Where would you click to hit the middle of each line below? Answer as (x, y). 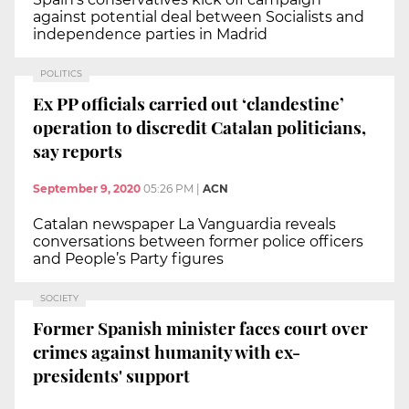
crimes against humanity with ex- (167, 351)
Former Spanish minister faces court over (200, 327)
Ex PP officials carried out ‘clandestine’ (189, 103)
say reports (78, 150)
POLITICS (61, 74)
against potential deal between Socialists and (199, 17)
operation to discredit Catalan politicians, (199, 126)
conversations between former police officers (198, 242)
